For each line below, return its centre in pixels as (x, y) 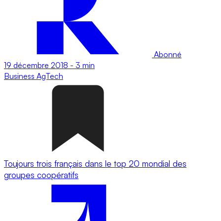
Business (20, 76)
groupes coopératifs (41, 175)
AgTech (50, 76)
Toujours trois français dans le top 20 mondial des (95, 163)
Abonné (167, 54)
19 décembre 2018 (36, 65)
